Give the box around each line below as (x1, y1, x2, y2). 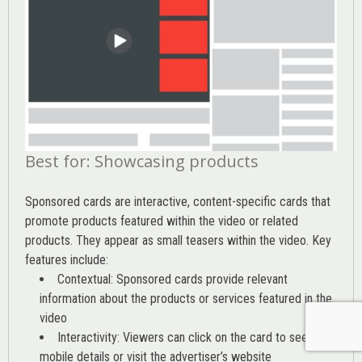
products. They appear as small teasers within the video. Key (25, 233, 331, 249)
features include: (25, 252, 108, 268)
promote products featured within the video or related (25, 213, 298, 229)
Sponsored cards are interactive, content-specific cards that (25, 194, 330, 210)
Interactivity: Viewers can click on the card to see (57, 330, 308, 346)
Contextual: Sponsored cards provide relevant (57, 271, 288, 288)
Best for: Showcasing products (25, 150, 259, 173)
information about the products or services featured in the (40, 291, 332, 307)
